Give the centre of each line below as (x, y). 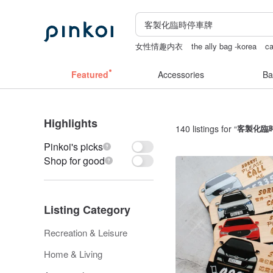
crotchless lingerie (235, 58)
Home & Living (73, 254)
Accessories (181, 74)
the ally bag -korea (224, 46)
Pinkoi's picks (73, 147)
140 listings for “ (206, 129)
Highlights (71, 123)
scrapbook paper (165, 58)
